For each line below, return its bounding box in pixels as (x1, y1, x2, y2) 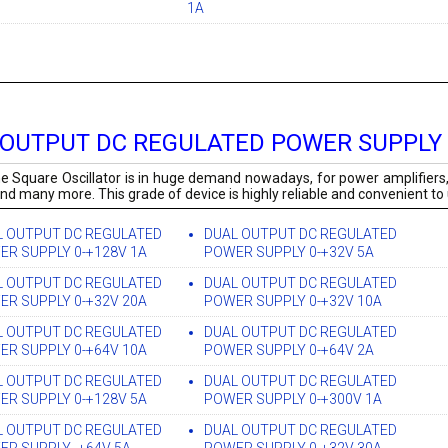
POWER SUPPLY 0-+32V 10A (204, 293, 383, 310)
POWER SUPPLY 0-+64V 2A (204, 342, 375, 359)
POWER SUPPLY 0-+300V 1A (204, 391, 383, 408)
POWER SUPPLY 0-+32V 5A (204, 244, 375, 261)
